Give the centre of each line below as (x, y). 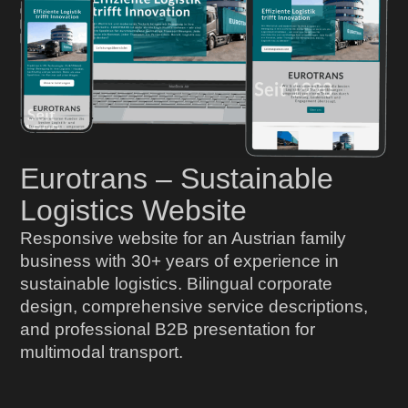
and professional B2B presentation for (168, 330)
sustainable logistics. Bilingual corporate (177, 284)
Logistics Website (134, 211)
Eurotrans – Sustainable (177, 179)
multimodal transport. (102, 352)
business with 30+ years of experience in (180, 261)
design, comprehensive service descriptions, (194, 307)
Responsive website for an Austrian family (184, 239)
